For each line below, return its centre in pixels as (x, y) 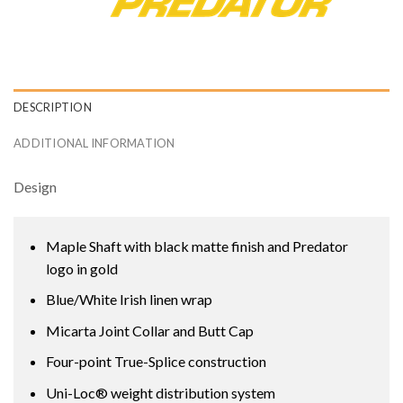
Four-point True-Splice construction (156, 362)
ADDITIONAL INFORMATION (94, 143)
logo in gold (81, 268)
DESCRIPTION (53, 107)
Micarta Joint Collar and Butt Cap (149, 330)
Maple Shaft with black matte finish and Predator (197, 246)
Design (35, 186)
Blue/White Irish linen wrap (129, 300)
